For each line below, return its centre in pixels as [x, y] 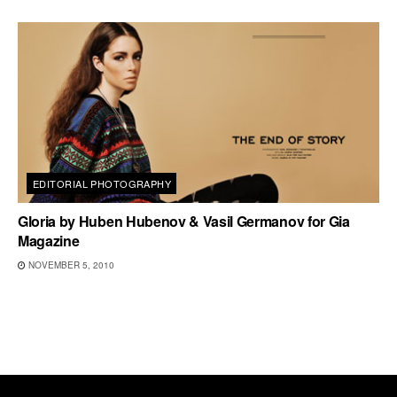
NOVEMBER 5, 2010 [70, 265]
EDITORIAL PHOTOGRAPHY [102, 183]
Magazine [49, 241]
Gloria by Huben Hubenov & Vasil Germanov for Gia [184, 221]
